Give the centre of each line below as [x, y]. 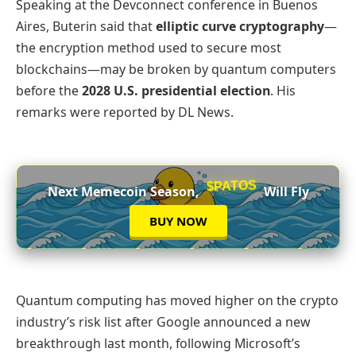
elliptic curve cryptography [240, 27]
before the [49, 91]
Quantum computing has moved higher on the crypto [177, 300]
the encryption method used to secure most [149, 48]
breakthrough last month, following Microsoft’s [158, 343]
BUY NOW [178, 221]
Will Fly [284, 192]
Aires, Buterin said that [86, 27]
